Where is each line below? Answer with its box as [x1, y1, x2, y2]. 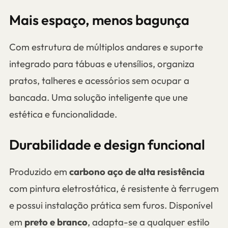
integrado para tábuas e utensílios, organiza [9, 58, 194, 70]
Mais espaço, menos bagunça [9, 11, 189, 29]
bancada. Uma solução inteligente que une [9, 91, 188, 104]
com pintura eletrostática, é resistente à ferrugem [9, 182, 219, 194]
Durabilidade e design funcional [9, 135, 205, 153]
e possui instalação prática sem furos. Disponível [9, 198, 213, 211]
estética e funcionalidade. [9, 108, 117, 121]
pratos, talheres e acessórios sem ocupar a [9, 74, 189, 87]
